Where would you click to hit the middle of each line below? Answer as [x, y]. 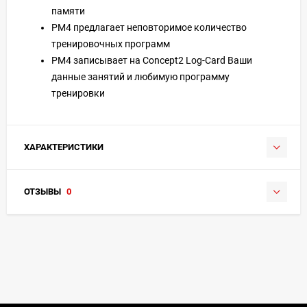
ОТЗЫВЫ [44, 191]
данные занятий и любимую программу [140, 76]
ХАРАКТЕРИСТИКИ [64, 147]
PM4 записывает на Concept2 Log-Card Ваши [152, 60]
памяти [68, 11]
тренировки [78, 93]
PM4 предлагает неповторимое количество [149, 27]
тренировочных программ [111, 44]
